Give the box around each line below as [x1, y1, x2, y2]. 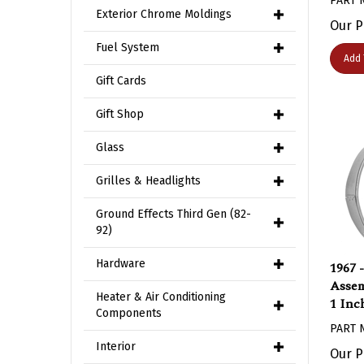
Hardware [96, 257, 145, 271]
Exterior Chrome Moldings [96, 7, 232, 21]
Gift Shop [96, 107, 144, 121]
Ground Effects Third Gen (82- [96, 207, 251, 221]
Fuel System [96, 41, 159, 54]
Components [96, 306, 162, 320]
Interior [96, 340, 136, 353]
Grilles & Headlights [96, 174, 201, 188]
